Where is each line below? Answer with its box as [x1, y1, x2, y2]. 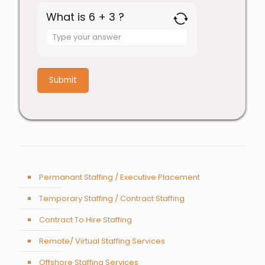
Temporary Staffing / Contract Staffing [39, 193, 185, 205]
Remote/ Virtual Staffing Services [39, 235, 165, 247]
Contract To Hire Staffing [39, 214, 132, 226]
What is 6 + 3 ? [46, 9, 124, 25]
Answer [46, 28, 77, 40]
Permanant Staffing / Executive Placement [39, 172, 200, 183]
